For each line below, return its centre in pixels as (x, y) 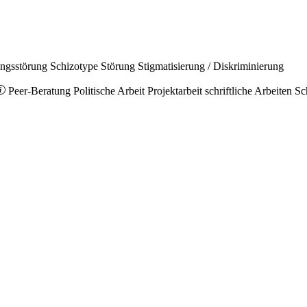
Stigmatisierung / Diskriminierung (211, 66)
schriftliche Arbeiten (248, 90)
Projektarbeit (175, 90)
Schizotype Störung (93, 66)
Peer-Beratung (39, 90)
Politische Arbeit (109, 90)
